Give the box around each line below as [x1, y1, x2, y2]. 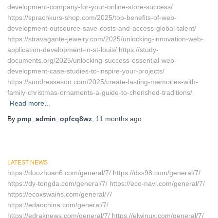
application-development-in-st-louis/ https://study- [7, 46, 159, 54]
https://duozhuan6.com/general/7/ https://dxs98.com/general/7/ [7, 169, 200, 177]
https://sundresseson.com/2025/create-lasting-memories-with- [7, 78, 198, 86]
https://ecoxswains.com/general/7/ [7, 190, 112, 198]
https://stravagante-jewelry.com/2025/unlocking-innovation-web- [7, 35, 203, 43]
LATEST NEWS [7, 159, 48, 166]
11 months [96, 115, 128, 123]
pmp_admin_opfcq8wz [17, 115, 92, 123]
